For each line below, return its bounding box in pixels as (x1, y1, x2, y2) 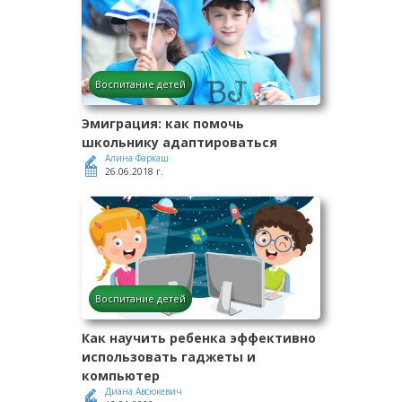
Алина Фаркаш (105, 152, 169, 165)
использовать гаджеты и (82, 348, 256, 366)
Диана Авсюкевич (105, 385, 182, 398)
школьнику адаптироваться (82, 134, 277, 152)
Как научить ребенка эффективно (82, 329, 316, 347)
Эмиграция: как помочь (82, 115, 244, 133)
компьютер (82, 367, 160, 385)
